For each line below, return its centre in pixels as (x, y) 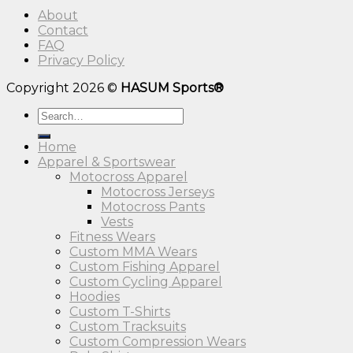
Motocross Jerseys (158, 192)
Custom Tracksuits (128, 327)
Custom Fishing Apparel (145, 267)
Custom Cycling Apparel (146, 282)
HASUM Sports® (172, 88)
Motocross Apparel (128, 177)
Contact (63, 31)
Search (59, 115)
